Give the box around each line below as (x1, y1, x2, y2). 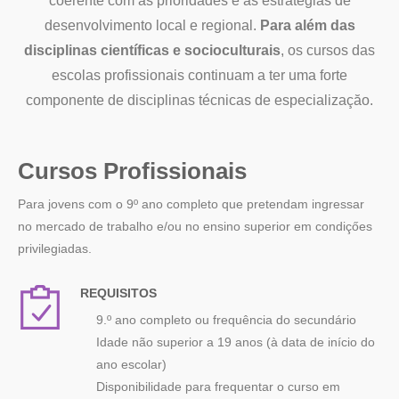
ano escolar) (96, 357, 167, 371)
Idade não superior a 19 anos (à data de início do (96, 335, 375, 349)
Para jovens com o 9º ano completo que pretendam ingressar (18, 197, 364, 211)
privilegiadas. (18, 241, 92, 256)
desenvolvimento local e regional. (44, 18, 260, 33)
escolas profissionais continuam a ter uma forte (52, 68, 347, 83)
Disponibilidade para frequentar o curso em (96, 379, 340, 394)
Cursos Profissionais (18, 158, 247, 184)
